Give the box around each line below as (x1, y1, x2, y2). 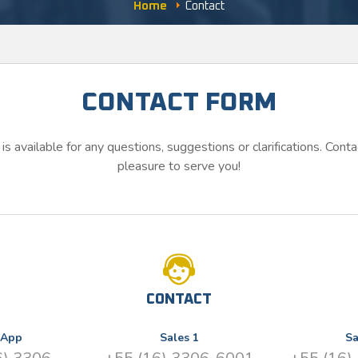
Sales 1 (159, 329, 199, 345)
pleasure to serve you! (117, 157, 241, 175)
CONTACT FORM (81, 89, 277, 116)
